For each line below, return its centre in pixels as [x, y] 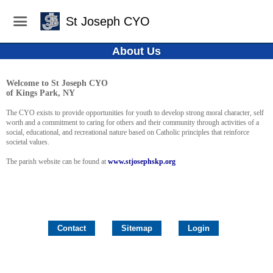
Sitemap [137, 228]
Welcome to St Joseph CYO [57, 83]
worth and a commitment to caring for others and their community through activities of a [133, 122]
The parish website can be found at [57, 161]
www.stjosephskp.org [142, 161]
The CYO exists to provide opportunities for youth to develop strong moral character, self [135, 113]
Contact [72, 228]
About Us [136, 51]
